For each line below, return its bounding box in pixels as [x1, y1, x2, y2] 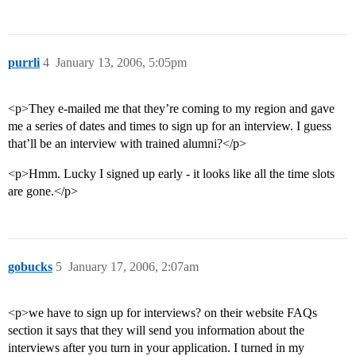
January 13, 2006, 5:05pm [56, 56, 187, 70]
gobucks [8, 260, 52, 274]
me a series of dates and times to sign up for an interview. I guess [8, 119, 331, 133]
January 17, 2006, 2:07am [68, 260, 199, 274]
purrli [8, 56, 40, 70]
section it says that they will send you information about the [8, 323, 304, 338]
